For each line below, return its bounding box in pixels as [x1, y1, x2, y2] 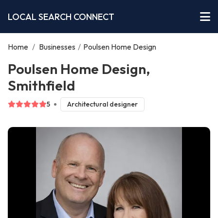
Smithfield [8, 76, 75, 94]
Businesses [39, 42, 75, 52]
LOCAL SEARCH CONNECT [8, 11, 114, 22]
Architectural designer [67, 100, 138, 109]
